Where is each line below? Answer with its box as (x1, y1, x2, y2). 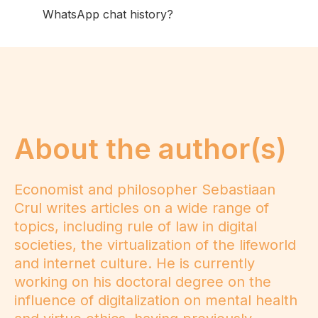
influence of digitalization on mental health (14, 292, 297, 309)
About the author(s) (14, 131, 287, 167)
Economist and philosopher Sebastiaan (14, 181, 275, 199)
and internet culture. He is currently (14, 255, 255, 273)
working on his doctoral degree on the (14, 273, 271, 291)
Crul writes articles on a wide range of (14, 199, 269, 217)
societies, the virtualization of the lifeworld (14, 236, 296, 254)
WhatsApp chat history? (43, 7, 173, 22)
